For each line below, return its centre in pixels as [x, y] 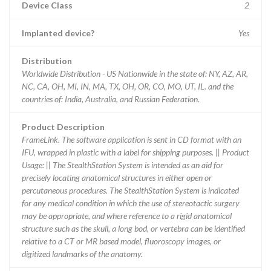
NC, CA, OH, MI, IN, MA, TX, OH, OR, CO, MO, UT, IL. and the [128, 86]
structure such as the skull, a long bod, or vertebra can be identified [133, 228]
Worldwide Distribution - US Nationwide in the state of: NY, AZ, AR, [135, 73]
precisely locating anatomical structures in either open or [117, 178]
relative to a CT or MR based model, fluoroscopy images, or [121, 241]
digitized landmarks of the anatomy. [82, 254]
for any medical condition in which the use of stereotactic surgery [131, 203]
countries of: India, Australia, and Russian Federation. [111, 99]
